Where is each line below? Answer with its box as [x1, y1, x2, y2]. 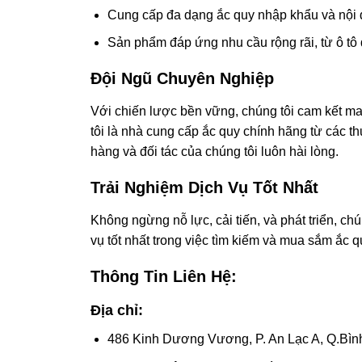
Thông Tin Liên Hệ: [90, 267, 237, 286]
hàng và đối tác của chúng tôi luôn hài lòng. [90, 145, 339, 159]
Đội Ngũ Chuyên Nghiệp [90, 69, 274, 88]
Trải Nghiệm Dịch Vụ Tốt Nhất [90, 179, 318, 197]
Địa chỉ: [90, 302, 143, 319]
